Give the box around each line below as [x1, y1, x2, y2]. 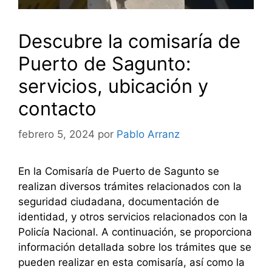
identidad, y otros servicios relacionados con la [18, 210, 248, 223]
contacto [18, 97, 97, 120]
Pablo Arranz [117, 127, 180, 140]
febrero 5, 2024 [18, 127, 95, 140]
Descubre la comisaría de [18, 30, 240, 53]
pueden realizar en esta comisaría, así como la [18, 256, 245, 268]
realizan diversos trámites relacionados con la [18, 180, 242, 192]
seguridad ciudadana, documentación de [18, 195, 219, 208]
